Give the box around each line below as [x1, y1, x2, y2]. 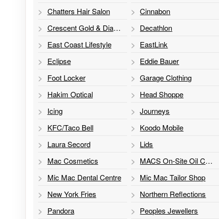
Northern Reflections [140, 188, 206, 199]
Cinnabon [140, 5, 171, 16]
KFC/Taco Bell [47, 122, 93, 132]
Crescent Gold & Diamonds [113, 22, 121, 33]
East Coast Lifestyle [47, 39, 111, 49]
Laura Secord [47, 138, 90, 149]
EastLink [140, 39, 168, 49]
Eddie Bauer [140, 55, 179, 66]
